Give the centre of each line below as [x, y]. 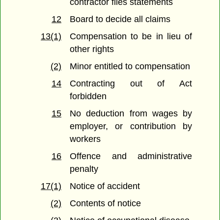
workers [85, 139]
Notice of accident [105, 186]
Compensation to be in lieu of [131, 37]
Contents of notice [106, 204]
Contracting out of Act [131, 84]
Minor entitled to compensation [130, 67]
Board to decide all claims [120, 19]
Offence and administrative [131, 156]
